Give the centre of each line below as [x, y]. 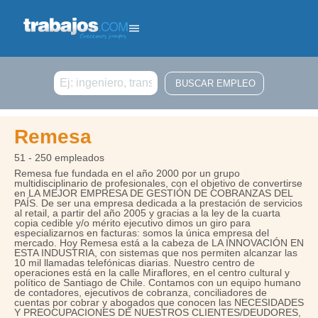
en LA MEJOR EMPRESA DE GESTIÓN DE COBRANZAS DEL [153, 193]
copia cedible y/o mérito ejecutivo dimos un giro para [132, 223]
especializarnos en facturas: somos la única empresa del [142, 233]
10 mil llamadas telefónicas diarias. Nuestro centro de [135, 263]
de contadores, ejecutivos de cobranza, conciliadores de [141, 292]
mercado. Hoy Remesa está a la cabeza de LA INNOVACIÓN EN [159, 243]
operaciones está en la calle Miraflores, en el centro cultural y [152, 273]
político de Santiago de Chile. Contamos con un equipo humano [158, 283]
